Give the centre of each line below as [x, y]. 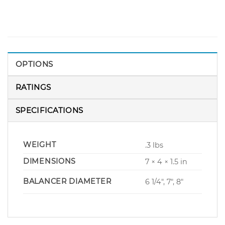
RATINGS [33, 87]
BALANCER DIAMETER [67, 182]
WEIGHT [40, 145]
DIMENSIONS [50, 161]
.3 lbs [154, 145]
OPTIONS [34, 64]
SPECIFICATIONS [49, 110]
